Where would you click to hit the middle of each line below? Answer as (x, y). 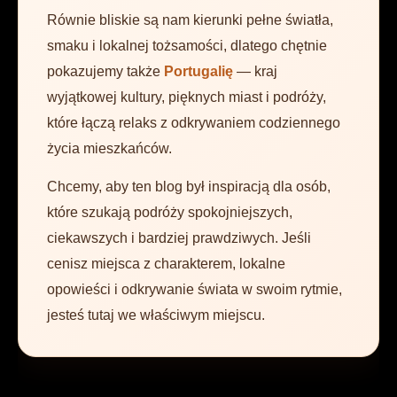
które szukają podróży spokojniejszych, (170, 213)
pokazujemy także (105, 72)
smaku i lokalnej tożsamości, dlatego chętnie (187, 46)
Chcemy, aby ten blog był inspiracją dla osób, (189, 187)
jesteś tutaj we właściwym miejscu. (156, 315)
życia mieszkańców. (109, 149)
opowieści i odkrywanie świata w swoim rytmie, (195, 290)
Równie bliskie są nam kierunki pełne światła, (190, 20)
